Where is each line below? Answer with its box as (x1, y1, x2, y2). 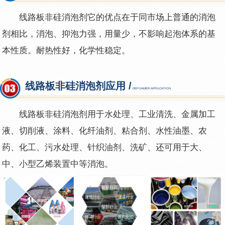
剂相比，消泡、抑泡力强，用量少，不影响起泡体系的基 (2, 29, 216, 39)
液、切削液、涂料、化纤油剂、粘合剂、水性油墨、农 (2, 126, 207, 136)
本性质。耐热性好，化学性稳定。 (2, 45, 131, 55)
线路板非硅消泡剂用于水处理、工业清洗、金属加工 (19, 109, 216, 120)
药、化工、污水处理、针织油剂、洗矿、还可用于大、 (2, 143, 207, 153)
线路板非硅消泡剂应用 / (25, 80, 132, 92)
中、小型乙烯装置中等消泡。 (2, 159, 114, 169)
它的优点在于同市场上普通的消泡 (87, 12, 216, 22)
